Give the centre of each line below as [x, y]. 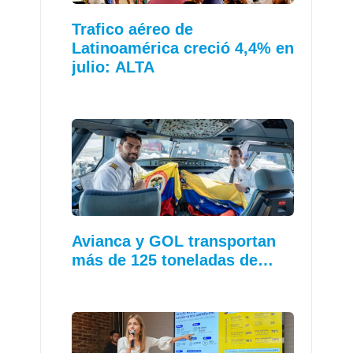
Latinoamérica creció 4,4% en [183, 48]
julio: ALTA [113, 67]
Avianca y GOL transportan [174, 241]
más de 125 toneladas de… [173, 260]
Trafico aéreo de [133, 29]
